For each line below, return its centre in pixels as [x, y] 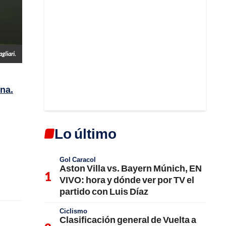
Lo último [86, 133]
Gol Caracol [78, 159]
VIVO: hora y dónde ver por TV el [127, 179]
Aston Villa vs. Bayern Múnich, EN [131, 168]
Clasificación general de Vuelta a [128, 219]
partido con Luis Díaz [104, 191]
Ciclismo [73, 211]
